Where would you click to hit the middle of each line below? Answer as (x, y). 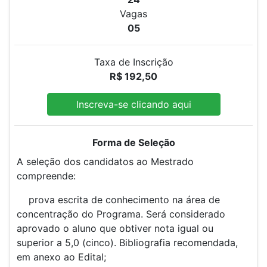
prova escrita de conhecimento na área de (118, 199)
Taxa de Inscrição (133, 62)
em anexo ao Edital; (61, 257)
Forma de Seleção (133, 142)
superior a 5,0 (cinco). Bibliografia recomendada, (127, 242)
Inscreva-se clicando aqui (133, 104)
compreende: (46, 176)
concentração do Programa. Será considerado (121, 214)
